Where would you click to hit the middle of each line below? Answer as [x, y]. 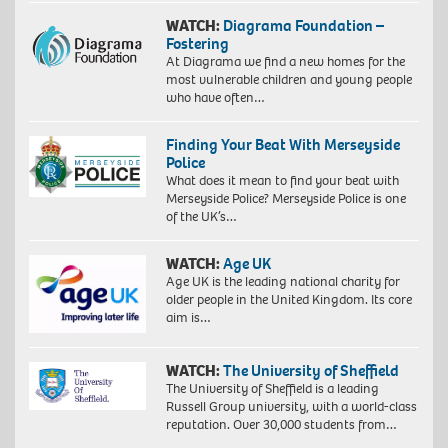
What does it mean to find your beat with [282, 181]
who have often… [215, 98]
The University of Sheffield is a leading [272, 389]
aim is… [188, 318]
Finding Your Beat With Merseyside [282, 145]
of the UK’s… [201, 217]
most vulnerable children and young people [288, 80]
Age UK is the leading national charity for [282, 282]
